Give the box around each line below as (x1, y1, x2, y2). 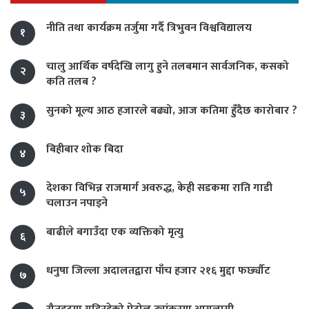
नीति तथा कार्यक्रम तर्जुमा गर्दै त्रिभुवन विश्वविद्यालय (46, 18, 252, 37)
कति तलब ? (46, 72, 97, 91)
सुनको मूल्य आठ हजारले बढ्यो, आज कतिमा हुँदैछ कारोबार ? (46, 101, 297, 120)
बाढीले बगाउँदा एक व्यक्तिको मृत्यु (46, 222, 183, 241)
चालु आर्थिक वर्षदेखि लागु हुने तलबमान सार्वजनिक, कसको (46, 57, 289, 76)
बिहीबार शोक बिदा (46, 139, 123, 159)
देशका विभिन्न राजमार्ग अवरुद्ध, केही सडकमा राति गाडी (46, 178, 272, 197)
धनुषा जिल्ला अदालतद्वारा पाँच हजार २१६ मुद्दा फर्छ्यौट (46, 261, 270, 280)
